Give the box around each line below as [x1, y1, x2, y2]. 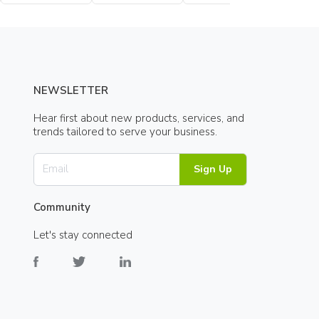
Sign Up [194, 162, 233, 176]
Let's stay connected [33, 228, 133, 243]
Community [33, 200, 91, 215]
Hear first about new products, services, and [33, 110, 245, 125]
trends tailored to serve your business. [33, 124, 218, 139]
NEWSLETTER [33, 83, 109, 98]
